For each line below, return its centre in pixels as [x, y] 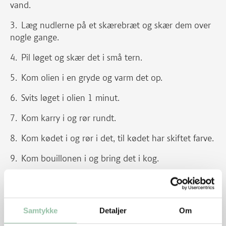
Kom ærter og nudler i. [69, 219]
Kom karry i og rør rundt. [69, 118]
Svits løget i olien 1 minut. [70, 98]
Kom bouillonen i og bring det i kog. [90, 158]
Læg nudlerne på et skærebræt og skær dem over [116, 25]
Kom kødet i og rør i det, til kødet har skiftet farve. [118, 138]
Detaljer [113, 210]
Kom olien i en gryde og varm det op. [92, 78]
